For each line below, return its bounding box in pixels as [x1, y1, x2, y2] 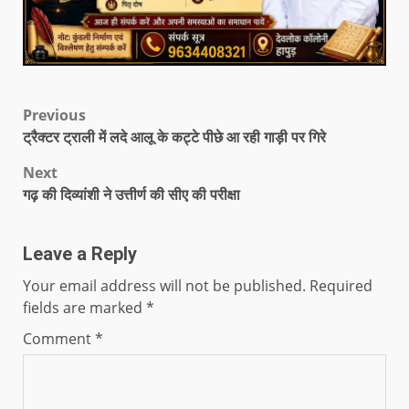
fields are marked [23, 298, 146, 319]
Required [309, 276, 372, 297]
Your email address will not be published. [23, 276, 306, 297]
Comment [23, 329, 95, 350]
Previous [23, 105, 86, 126]
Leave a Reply [23, 243, 137, 266]
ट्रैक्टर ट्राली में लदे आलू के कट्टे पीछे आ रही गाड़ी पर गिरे [23, 127, 326, 148]
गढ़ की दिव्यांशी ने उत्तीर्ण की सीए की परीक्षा [23, 184, 240, 205]
